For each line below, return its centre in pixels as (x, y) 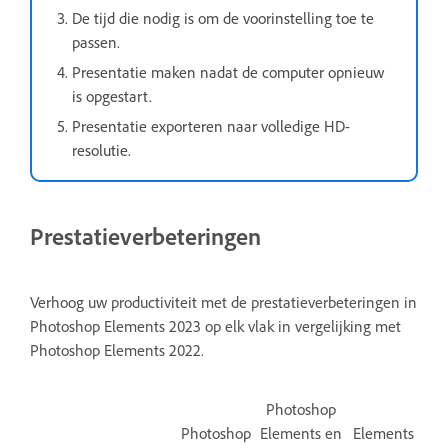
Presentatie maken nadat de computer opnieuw (228, 71)
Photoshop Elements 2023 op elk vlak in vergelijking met (215, 325)
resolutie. (101, 149)
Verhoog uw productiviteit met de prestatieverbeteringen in (223, 301)
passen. (96, 41)
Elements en (301, 432)
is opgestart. (112, 95)
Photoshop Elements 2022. (117, 349)
